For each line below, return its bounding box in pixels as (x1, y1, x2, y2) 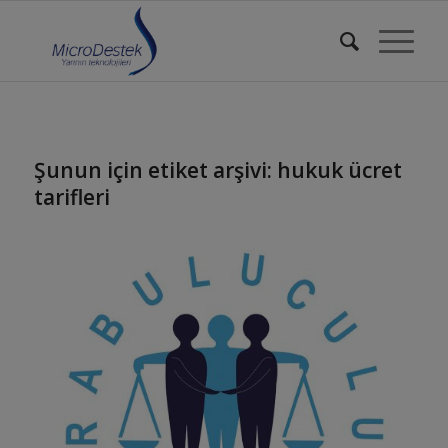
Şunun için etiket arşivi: (33, 156, 277, 184)
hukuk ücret (276, 156, 402, 184)
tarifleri (33, 183, 110, 211)
